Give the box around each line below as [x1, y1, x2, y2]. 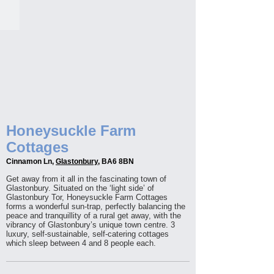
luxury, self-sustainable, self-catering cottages [6, 229, 169, 239]
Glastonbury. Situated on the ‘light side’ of [6, 183, 154, 193]
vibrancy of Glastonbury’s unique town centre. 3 [6, 220, 175, 229]
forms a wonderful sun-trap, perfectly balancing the [6, 202, 185, 211]
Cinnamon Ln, [6, 157, 56, 166]
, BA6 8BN [98, 157, 134, 166]
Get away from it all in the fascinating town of [6, 174, 166, 183]
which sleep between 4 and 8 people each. [6, 239, 156, 248]
